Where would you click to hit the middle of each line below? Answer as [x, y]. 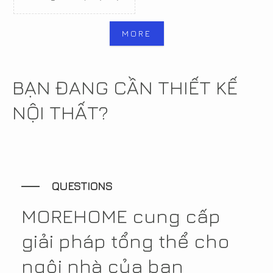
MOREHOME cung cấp [121, 216]
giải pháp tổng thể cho [126, 241]
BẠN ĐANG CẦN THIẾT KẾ [125, 87]
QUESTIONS [82, 186]
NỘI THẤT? [60, 112]
